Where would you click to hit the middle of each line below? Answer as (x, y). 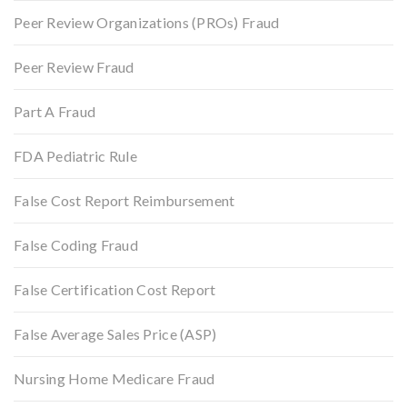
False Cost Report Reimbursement (124, 200)
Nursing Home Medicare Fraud (114, 378)
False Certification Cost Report (115, 289)
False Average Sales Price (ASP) (115, 333)
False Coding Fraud (76, 244)
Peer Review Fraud (74, 66)
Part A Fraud (55, 111)
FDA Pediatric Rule (75, 155)
